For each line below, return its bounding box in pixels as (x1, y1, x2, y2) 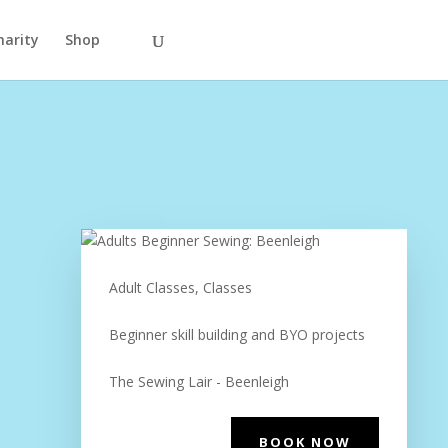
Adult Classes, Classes (108, 278, 252, 297)
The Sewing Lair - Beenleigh (108, 372, 289, 391)
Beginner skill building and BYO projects (108, 325, 365, 344)
